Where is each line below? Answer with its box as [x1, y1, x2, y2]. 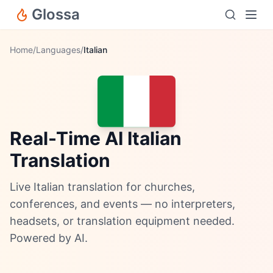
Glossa [32, 5, 80, 23]
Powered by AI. [10, 232, 88, 245]
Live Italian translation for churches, [10, 180, 195, 194]
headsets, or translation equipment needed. [10, 214, 235, 228]
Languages [36, 44, 80, 55]
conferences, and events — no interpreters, [10, 197, 235, 211]
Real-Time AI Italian [10, 127, 182, 150]
